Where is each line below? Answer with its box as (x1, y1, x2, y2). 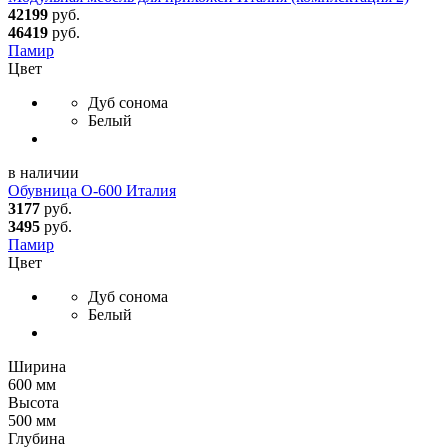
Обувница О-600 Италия (8, 181, 176, 199)
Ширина (8, 357, 66, 375)
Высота (8, 393, 59, 411)
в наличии (8, 163, 79, 181)
